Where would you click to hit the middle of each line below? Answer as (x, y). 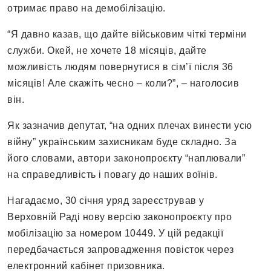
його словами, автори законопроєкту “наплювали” (126, 158)
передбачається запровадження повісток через (121, 250)
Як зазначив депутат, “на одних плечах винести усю (130, 126)
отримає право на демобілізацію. (87, 8)
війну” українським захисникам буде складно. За (122, 142)
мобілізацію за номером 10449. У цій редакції (115, 233)
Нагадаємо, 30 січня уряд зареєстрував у (106, 201)
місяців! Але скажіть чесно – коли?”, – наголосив (123, 83)
